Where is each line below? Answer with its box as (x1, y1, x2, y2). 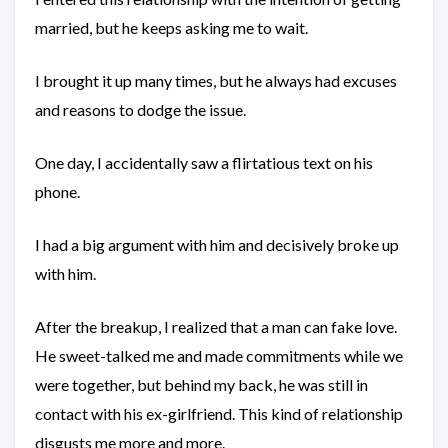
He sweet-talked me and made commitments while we (35, 346, 403, 365)
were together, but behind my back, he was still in (35, 375, 368, 394)
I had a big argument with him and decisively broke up (35, 235, 399, 254)
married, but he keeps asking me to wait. (35, 18, 308, 37)
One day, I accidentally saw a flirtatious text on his (35, 153, 373, 172)
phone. (35, 182, 80, 201)
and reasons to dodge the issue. (35, 100, 246, 119)
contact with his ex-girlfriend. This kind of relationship (35, 404, 403, 423)
